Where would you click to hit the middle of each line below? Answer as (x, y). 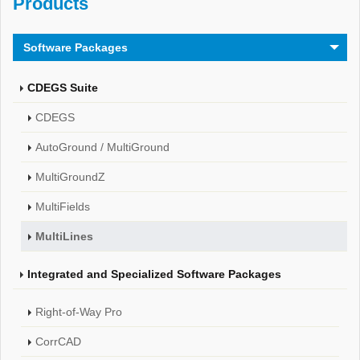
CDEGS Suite (63, 88)
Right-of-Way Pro (79, 312)
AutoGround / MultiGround (102, 147)
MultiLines (64, 236)
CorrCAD (58, 342)
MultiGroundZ (70, 177)
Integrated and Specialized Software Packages (154, 274)
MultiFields (63, 207)
